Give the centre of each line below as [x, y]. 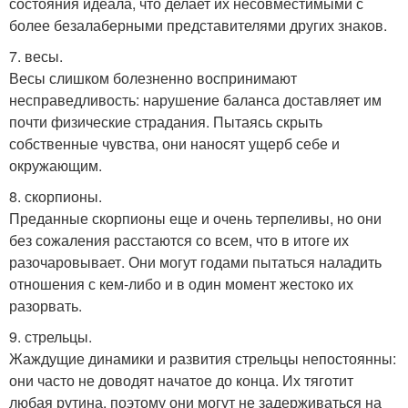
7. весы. [36, 56]
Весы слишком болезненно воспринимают [153, 78]
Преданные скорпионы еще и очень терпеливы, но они [195, 219]
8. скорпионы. [56, 197]
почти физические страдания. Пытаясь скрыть [166, 122]
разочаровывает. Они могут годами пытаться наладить [195, 262]
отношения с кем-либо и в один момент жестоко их [181, 284]
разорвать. [46, 306]
